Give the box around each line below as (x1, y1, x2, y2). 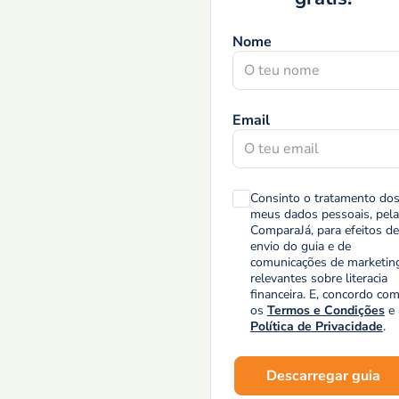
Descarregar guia (265, 366, 380, 386)
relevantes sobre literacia (249, 270, 387, 287)
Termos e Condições (266, 302, 385, 319)
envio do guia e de (249, 238, 351, 255)
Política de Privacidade (249, 318, 383, 335)
